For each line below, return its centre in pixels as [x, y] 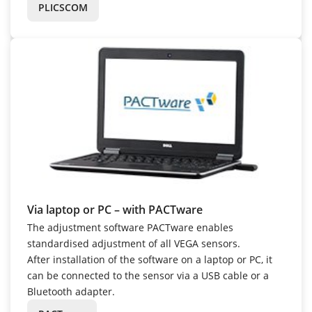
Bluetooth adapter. [71, 291]
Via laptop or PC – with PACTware [115, 209]
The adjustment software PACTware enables [130, 227]
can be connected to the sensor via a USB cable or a [148, 275]
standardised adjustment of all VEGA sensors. [134, 243]
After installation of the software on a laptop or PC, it [150, 259]
